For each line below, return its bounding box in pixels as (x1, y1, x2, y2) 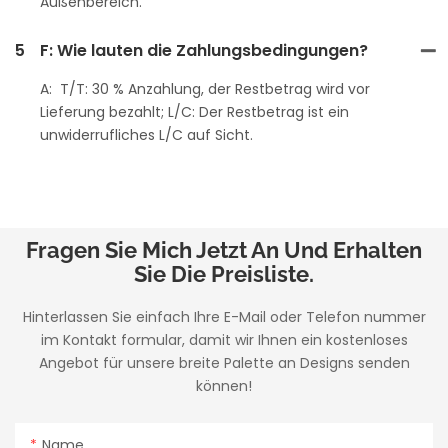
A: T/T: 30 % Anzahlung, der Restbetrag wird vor (40, 78, 370, 99)
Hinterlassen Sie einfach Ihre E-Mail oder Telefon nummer (22, 306, 426, 327)
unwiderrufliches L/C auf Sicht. (40, 124, 253, 145)
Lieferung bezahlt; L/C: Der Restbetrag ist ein (40, 101, 349, 122)
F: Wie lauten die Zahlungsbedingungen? (40, 38, 368, 62)
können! (196, 375, 252, 396)
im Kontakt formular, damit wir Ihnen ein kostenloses (40, 329, 408, 350)
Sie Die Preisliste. (134, 260, 314, 287)
